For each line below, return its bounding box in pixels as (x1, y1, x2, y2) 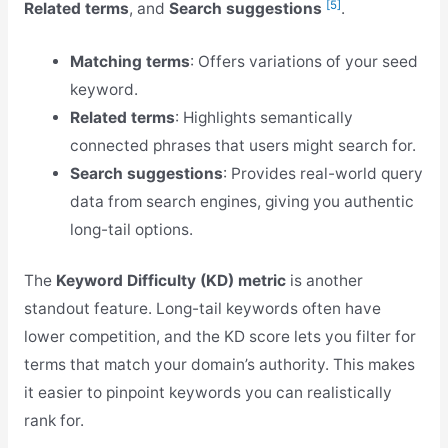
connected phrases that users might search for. (70, 136, 417, 156)
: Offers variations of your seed (190, 52, 419, 72)
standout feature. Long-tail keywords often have (23, 299, 381, 319)
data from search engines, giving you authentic (70, 192, 415, 212)
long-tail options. (70, 220, 194, 240)
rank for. (23, 411, 84, 431)
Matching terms (70, 52, 191, 72)
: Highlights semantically (175, 108, 354, 128)
